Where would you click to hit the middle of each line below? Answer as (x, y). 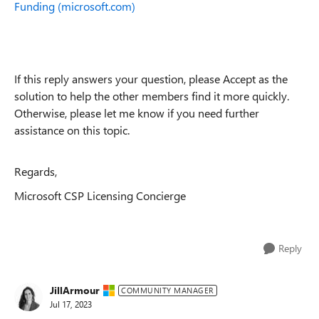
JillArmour (75, 290)
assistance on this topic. (72, 130)
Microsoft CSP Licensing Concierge (100, 195)
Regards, (36, 171)
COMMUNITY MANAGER (168, 290)
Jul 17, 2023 (71, 304)
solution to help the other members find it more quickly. (152, 95)
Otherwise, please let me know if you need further (137, 113)
